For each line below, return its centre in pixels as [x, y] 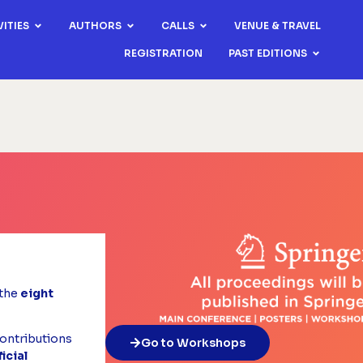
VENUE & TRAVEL [278, 26]
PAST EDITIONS [268, 53]
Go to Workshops [193, 343]
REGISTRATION [164, 53]
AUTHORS [96, 26]
